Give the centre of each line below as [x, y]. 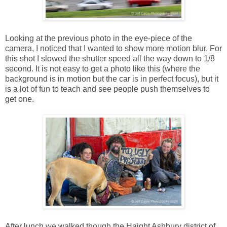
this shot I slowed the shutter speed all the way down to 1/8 [110, 58]
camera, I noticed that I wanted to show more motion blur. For [113, 48]
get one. [21, 99]
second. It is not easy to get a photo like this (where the [103, 68]
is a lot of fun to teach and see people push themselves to [107, 89]
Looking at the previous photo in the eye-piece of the [99, 38]
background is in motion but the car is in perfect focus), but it [112, 79]
